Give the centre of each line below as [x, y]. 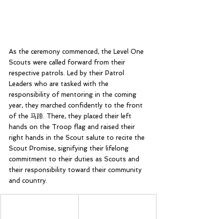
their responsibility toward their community [76, 170]
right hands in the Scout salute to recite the [78, 138]
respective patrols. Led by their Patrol [67, 73]
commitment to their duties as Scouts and [75, 159]
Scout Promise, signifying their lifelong [70, 148]
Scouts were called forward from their [68, 62]
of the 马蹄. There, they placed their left [71, 116]
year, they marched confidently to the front [77, 105]
